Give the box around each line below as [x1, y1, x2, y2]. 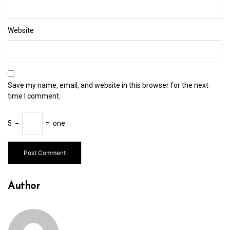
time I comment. [8, 92, 61, 101]
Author [8, 181, 40, 192]
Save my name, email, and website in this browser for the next [8, 81, 208, 90]
